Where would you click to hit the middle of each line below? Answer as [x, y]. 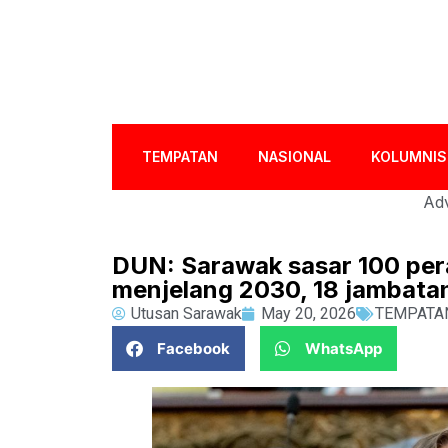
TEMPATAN [180, 156]
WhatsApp [343, 348]
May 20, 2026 [308, 313]
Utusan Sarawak [186, 313]
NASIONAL [295, 156]
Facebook [193, 348]
